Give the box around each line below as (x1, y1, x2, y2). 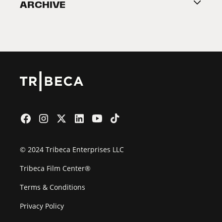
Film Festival (20, 18, 60, 28)
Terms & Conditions (20, 182, 85, 192)
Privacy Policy (20, 201, 64, 211)
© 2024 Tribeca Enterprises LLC (20, 144, 124, 154)
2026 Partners (20, 4, 66, 14)
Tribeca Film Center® (20, 163, 91, 173)
